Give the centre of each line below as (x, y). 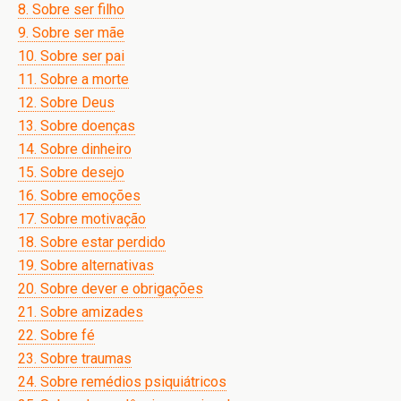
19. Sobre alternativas (86, 265)
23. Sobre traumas (75, 358)
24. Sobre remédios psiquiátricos (122, 382)
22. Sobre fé (56, 335)
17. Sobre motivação (82, 219)
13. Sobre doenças (77, 126)
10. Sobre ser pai (71, 56)
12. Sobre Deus (66, 102)
